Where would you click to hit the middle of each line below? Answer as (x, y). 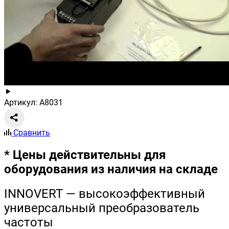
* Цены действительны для (85, 155)
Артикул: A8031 (33, 103)
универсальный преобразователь (102, 208)
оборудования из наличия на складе (111, 169)
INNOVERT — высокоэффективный (105, 194)
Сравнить (32, 133)
